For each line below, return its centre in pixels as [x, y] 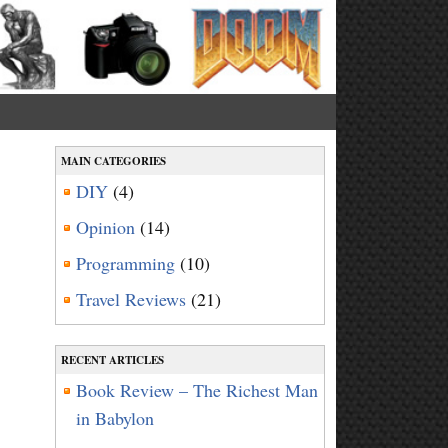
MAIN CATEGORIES [113, 160]
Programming [125, 262]
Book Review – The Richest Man [196, 389]
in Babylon [114, 417]
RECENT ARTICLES [112, 359]
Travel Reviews [130, 298]
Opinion [105, 226]
